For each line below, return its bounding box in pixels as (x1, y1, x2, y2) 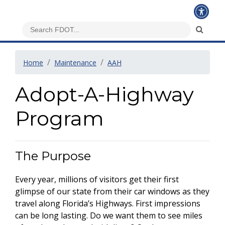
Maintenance (54, 58, 96, 67)
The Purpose (15, 149, 91, 163)
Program (15, 106, 104, 131)
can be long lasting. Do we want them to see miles (15, 210, 202, 221)
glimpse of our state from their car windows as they (15, 186, 209, 197)
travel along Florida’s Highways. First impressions (15, 198, 200, 209)
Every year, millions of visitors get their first (15, 174, 179, 185)
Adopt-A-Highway (15, 82, 194, 106)
